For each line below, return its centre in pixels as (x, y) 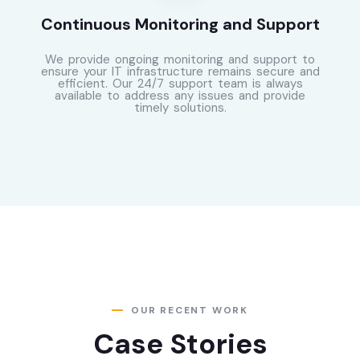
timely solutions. (180, 108)
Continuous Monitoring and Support (180, 25)
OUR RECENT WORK (190, 311)
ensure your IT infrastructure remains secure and (180, 72)
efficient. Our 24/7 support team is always (180, 84)
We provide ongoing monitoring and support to (180, 60)
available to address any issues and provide (180, 96)
